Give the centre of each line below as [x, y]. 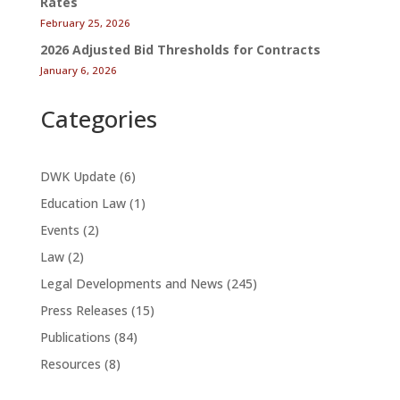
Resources [70, 364]
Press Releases [83, 311]
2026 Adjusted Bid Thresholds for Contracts [180, 50]
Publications [75, 337]
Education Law [83, 204]
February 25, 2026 [85, 23]
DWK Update [78, 177]
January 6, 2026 [78, 71]
